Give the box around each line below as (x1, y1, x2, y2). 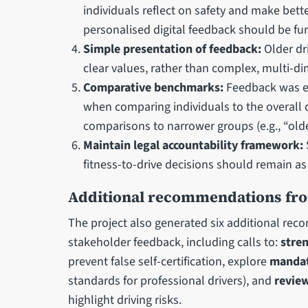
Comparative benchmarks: (83, 78, 224, 96)
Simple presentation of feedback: (83, 40, 262, 58)
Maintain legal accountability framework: (83, 136, 304, 154)
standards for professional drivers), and (67, 272, 274, 289)
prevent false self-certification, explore (67, 252, 269, 270)
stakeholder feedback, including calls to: (67, 233, 280, 251)
